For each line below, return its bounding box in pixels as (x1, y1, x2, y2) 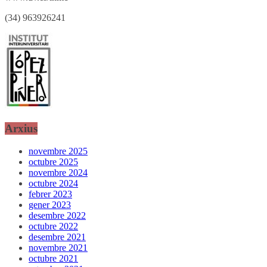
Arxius (5, 122, 38, 135)
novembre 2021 (29, 243, 88, 253)
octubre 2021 (29, 253, 78, 264)
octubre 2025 (29, 157, 78, 167)
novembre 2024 (29, 167, 88, 178)
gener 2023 (29, 200, 71, 210)
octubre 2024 (29, 178, 78, 189)
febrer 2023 (29, 189, 72, 200)
